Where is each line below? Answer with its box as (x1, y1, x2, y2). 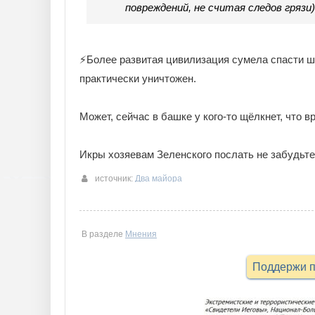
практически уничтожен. (79, 72, 196, 84)
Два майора (135, 174, 182, 184)
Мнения (125, 229, 157, 239)
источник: (95, 174, 135, 184)
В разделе (82, 229, 125, 239)
